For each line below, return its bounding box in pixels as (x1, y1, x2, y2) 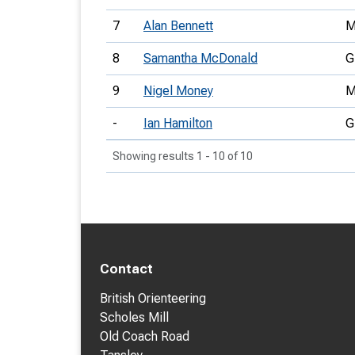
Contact (100, 261, 153, 277)
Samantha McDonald (143, 51, 258, 66)
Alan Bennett (143, 18, 213, 33)
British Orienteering (100, 291, 206, 306)
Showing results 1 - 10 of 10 (113, 150, 253, 162)
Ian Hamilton (143, 116, 212, 131)
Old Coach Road (100, 329, 189, 344)
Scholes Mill (100, 310, 169, 325)
